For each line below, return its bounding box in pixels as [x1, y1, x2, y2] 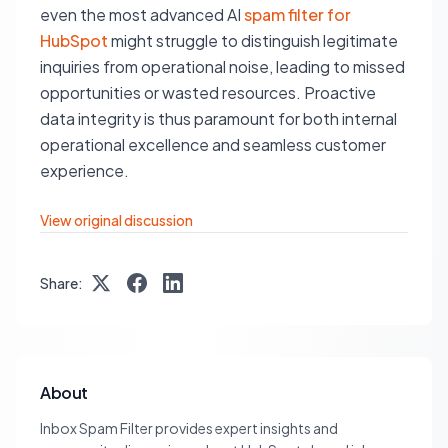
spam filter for [244, 4, 351, 25]
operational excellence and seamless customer [40, 134, 386, 155]
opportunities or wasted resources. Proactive [40, 82, 376, 103]
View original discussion [40, 211, 193, 229]
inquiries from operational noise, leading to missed [40, 56, 405, 77]
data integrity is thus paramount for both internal [40, 108, 397, 129]
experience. [40, 160, 129, 181]
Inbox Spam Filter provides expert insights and [40, 419, 338, 437]
